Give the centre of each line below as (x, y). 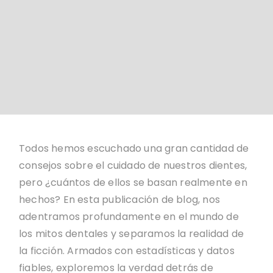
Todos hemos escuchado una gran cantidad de (134, 148)
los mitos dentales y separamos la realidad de (132, 234)
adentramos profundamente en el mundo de (129, 217)
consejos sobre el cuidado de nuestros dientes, (133, 165)
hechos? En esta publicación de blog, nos (120, 200)
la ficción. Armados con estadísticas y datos (127, 251)
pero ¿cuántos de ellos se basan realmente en (133, 183)
